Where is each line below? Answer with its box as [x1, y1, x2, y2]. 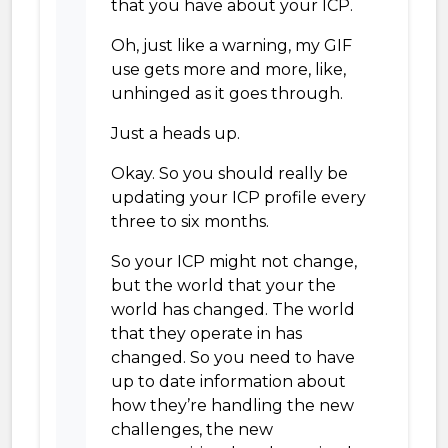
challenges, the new [111, 420, 273, 439]
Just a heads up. [111, 124, 240, 143]
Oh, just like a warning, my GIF [111, 36, 352, 55]
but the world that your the [111, 276, 336, 295]
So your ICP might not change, [111, 252, 357, 271]
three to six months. [111, 212, 269, 231]
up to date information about [111, 372, 346, 391]
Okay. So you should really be [111, 164, 348, 183]
